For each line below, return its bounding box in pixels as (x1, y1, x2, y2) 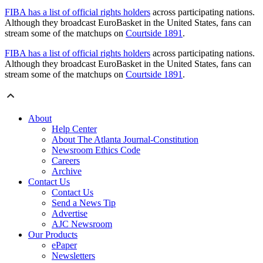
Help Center (52, 124, 97, 134)
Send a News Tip (52, 198, 116, 208)
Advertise (52, 208, 87, 219)
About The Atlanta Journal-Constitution (52, 134, 198, 145)
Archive (52, 166, 82, 177)
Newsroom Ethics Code (52, 145, 140, 156)
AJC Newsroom (52, 219, 112, 230)
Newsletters (52, 251, 95, 261)
